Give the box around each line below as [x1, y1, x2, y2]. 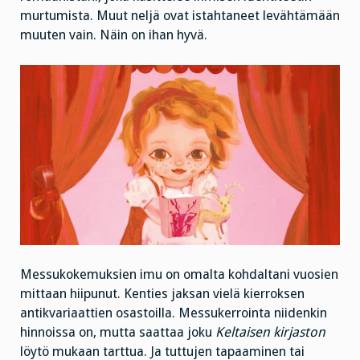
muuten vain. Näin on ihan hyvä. [20, 27, 207, 43]
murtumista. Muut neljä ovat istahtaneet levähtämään [20, 8, 340, 24]
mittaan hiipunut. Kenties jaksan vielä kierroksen [20, 285, 305, 301]
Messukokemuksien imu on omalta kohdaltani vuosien [20, 266, 338, 282]
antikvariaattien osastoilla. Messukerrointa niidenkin [20, 305, 327, 321]
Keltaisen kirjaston [215, 324, 325, 340]
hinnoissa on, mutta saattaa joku [20, 324, 215, 340]
